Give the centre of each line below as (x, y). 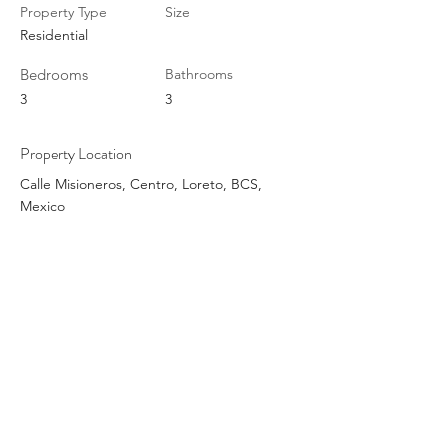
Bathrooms (199, 74)
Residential (54, 35)
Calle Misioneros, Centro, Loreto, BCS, (141, 184)
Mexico (42, 206)
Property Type (63, 12)
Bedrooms (54, 74)
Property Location (76, 153)
